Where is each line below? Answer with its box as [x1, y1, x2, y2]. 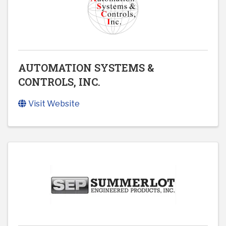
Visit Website [28, 99, 80, 109]
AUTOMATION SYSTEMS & [18, 61, 154, 75]
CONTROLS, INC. [18, 75, 100, 89]
